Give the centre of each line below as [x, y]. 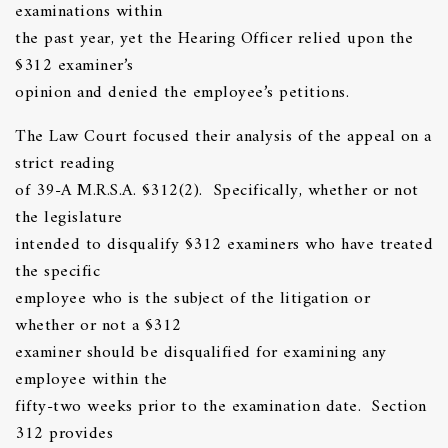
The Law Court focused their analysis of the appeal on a [223, 137]
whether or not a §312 [101, 326]
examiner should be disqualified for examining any [201, 353]
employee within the [94, 380]
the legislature [71, 218]
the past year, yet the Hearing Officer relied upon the [214, 39]
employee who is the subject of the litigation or [192, 299]
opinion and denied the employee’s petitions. [182, 93]
